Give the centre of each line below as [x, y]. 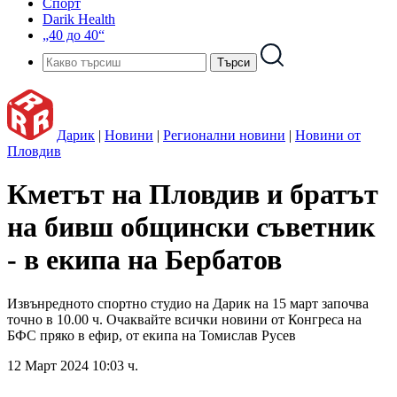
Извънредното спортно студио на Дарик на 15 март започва [188, 303]
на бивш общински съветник [191, 227]
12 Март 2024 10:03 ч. [73, 365]
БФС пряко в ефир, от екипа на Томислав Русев [152, 335]
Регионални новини [224, 135]
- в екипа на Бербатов [144, 260]
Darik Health [79, 19]
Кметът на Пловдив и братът [193, 195]
